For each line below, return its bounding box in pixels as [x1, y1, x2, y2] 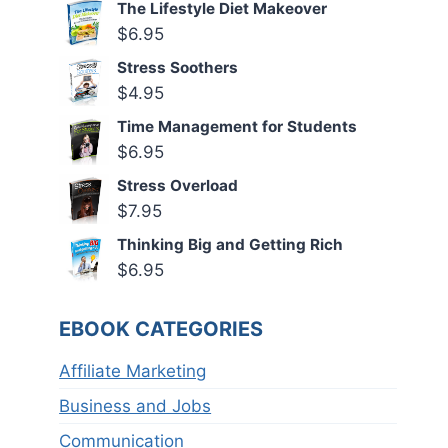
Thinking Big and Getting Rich [117, 235, 344, 255]
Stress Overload [117, 176, 239, 196]
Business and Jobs [59, 395, 212, 416]
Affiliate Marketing [59, 360, 207, 381]
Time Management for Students [117, 117, 358, 137]
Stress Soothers [117, 58, 239, 78]
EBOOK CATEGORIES [59, 316, 264, 341]
